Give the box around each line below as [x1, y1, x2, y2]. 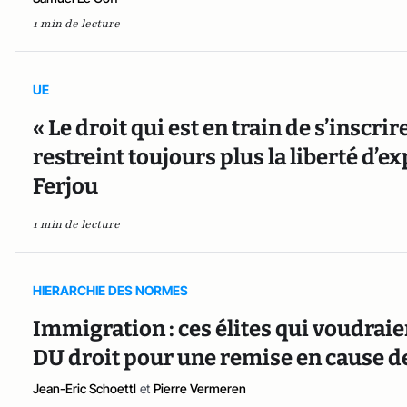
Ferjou [33, 174, 98, 200]
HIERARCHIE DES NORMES [33, 283, 188, 299]
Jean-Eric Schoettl [33, 381, 136, 397]
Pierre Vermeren [154, 381, 246, 397]
